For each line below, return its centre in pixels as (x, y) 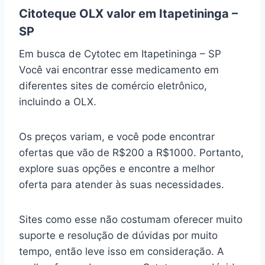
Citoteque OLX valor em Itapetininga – (128, 14)
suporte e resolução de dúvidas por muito (118, 236)
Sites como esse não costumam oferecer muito (131, 220)
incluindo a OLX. (59, 102)
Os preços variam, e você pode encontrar (117, 137)
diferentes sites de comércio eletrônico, (113, 86)
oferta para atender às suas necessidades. (122, 185)
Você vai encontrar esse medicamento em (119, 70)
